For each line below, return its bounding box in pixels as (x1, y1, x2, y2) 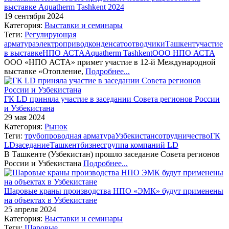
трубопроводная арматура (25, 131, 115, 140)
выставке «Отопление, (4, 66, 85, 76)
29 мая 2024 (4, 112, 45, 122)
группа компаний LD (104, 140, 178, 149)
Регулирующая (25, 30, 76, 39)
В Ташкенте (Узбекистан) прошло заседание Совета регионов (4, 149, 220, 158)
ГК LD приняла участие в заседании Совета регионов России (4, 94, 220, 103)
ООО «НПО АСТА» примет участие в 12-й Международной (4, 57, 216, 66)
